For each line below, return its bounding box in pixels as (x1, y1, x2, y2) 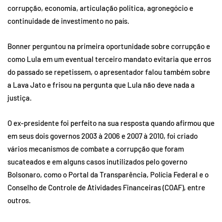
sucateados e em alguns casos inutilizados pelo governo (7, 157, 187, 166)
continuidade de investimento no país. (7, 16, 129, 25)
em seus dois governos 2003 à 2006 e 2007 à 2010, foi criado (7, 131, 198, 140)
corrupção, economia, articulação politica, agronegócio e (7, 3, 193, 12)
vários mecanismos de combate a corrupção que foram (7, 144, 184, 153)
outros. (7, 195, 31, 205)
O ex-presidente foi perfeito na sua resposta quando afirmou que (7, 118, 215, 127)
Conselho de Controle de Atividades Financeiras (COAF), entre (7, 182, 205, 192)
